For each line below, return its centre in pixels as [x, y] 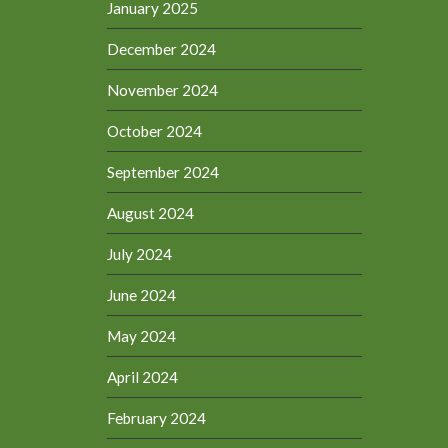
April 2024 [143, 376]
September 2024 [163, 171]
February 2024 [157, 417]
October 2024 [155, 130]
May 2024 [142, 335]
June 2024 [142, 294]
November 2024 [163, 89]
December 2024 [162, 48]
